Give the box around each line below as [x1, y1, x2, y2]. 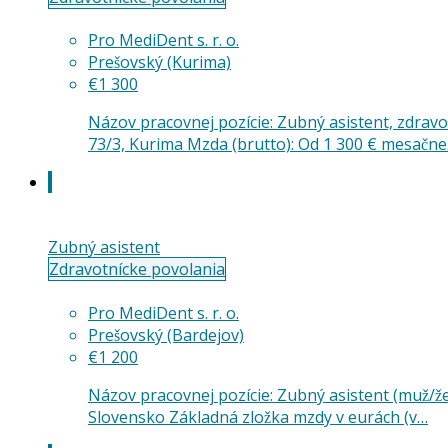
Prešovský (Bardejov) [88, 323, 244, 346]
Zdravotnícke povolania [49, 258, 225, 281]
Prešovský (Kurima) [88, 51, 231, 74]
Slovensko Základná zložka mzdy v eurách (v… [88, 405, 428, 428]
